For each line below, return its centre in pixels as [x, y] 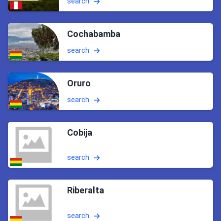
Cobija [80, 133]
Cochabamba [94, 34]
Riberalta [86, 190]
